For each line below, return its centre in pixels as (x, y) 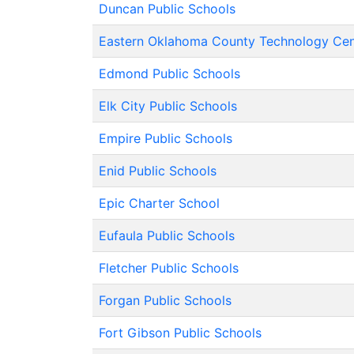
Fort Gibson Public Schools (180, 333)
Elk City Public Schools (168, 106)
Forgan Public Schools (165, 300)
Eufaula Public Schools (167, 235)
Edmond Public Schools (169, 73)
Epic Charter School (159, 203)
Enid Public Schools (158, 171)
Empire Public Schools (166, 138)
